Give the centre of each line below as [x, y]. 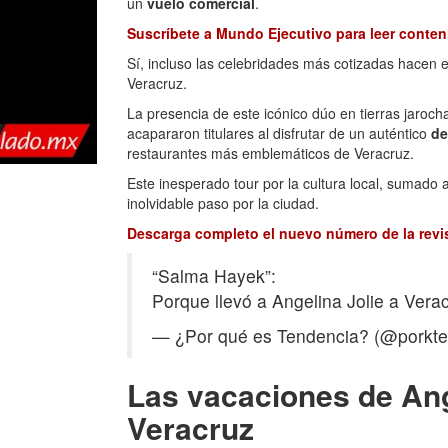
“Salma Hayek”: [214, 275]
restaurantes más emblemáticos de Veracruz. [272, 153]
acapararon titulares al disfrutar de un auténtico [279, 133]
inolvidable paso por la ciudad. [223, 203]
